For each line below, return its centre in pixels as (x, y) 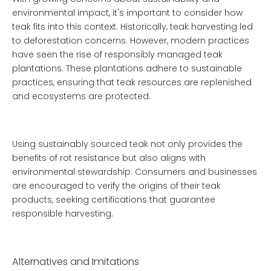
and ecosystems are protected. (81, 96)
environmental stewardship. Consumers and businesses (135, 172)
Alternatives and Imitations (76, 262)
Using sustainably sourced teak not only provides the (127, 144)
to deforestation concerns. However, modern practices (131, 41)
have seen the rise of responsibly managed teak (117, 54)
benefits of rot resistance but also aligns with (109, 158)
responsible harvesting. (63, 214)
